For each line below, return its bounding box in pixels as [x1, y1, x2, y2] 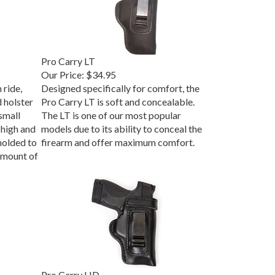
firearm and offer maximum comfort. [41, 133, 195, 145]
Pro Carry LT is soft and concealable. [41, 93, 195, 105]
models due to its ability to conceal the [41, 120, 202, 132]
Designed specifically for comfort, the [41, 79, 199, 91]
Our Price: [41, 66, 84, 78]
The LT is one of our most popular [41, 106, 181, 118]
